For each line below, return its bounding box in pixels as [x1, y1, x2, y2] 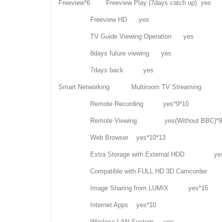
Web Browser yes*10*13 [58, 134, 166, 142]
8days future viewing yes [58, 50, 171, 57]
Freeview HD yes [58, 16, 149, 24]
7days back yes [58, 66, 154, 74]
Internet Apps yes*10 [58, 201, 156, 209]
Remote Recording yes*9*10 [58, 100, 189, 108]
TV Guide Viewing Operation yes [58, 33, 194, 41]
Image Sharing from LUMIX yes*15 [58, 184, 208, 192]
